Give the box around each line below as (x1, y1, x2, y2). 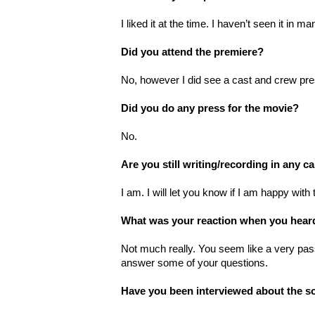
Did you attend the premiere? (121, 46, 264, 58)
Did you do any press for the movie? (121, 102, 299, 114)
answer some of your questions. (121, 257, 268, 269)
